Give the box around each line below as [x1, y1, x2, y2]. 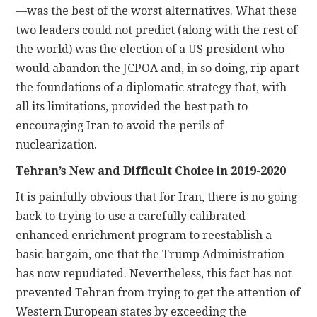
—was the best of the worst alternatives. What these [16, 4, 298, 18]
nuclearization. [16, 138, 98, 152]
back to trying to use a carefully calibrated [16, 209, 246, 224]
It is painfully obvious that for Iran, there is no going [16, 190, 298, 204]
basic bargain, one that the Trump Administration [16, 248, 285, 262]
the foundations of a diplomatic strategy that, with [16, 81, 287, 95]
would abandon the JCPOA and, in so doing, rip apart [16, 62, 300, 76]
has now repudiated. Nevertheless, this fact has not [16, 267, 292, 281]
